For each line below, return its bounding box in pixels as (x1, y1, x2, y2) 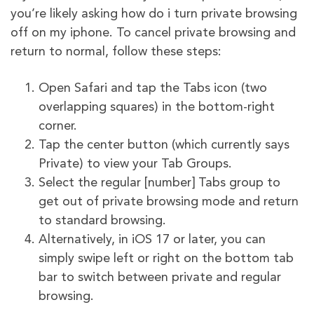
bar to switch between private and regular (39, 271, 281, 284)
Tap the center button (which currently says (39, 138, 289, 151)
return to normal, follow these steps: (11, 45, 221, 58)
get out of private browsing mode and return (39, 195, 299, 208)
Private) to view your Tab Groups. (39, 157, 232, 170)
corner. (39, 119, 77, 132)
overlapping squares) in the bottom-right (39, 100, 275, 114)
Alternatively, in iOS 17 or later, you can (39, 233, 266, 246)
